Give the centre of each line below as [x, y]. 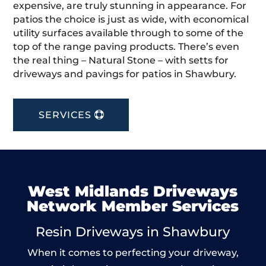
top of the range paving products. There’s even [126, 46]
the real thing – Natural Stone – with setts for [121, 60]
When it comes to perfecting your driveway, [133, 252]
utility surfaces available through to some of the [129, 33]
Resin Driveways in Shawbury [133, 232]
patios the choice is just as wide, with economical [131, 19]
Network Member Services [133, 206]
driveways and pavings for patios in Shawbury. [125, 74]
